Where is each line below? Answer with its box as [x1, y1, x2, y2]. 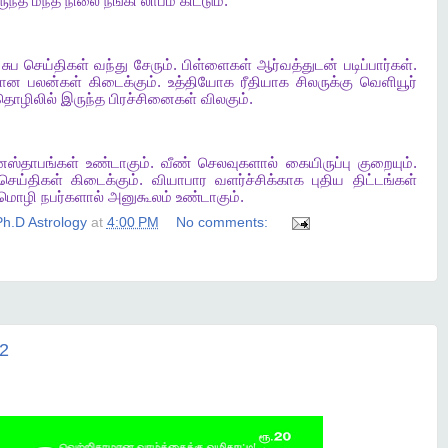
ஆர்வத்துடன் [257, 56, 339, 73]
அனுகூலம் [107, 188, 172, 205]
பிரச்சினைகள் [108, 90, 197, 107]
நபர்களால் [40, 188, 104, 205]
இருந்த [60, 90, 105, 107]
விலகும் [200, 90, 249, 107]
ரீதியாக [240, 73, 289, 90]
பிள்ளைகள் [182, 56, 252, 73]
